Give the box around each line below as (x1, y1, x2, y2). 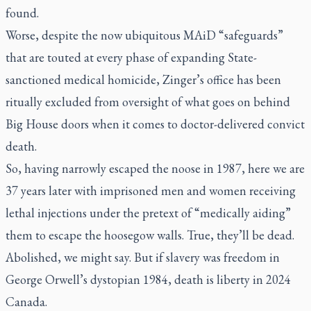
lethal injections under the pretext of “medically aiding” (6, 204, 291, 221)
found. (6, 4, 39, 21)
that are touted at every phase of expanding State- (6, 49, 257, 65)
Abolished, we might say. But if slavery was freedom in (6, 249, 280, 265)
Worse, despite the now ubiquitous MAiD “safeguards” (6, 26, 283, 43)
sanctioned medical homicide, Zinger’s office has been (6, 71, 281, 87)
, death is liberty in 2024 (168, 271, 291, 287)
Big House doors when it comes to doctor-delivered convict (6, 115, 305, 132)
